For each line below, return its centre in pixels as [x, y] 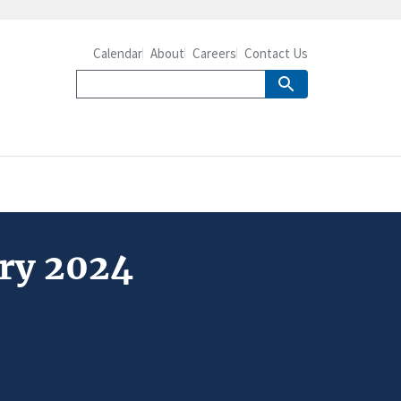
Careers [214, 53]
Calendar [118, 53]
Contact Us [276, 53]
